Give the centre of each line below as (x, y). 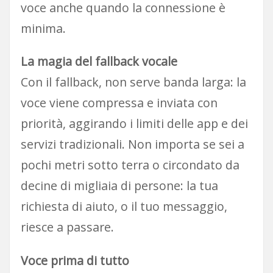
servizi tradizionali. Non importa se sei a (132, 144)
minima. (43, 28)
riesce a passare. (67, 227)
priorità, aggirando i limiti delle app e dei (134, 124)
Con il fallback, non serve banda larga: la (133, 82)
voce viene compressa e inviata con (119, 103)
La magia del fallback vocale (99, 62)
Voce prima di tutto (75, 260)
